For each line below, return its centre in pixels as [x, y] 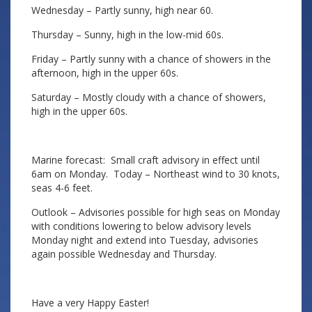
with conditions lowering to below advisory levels [141, 226]
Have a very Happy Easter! [90, 303]
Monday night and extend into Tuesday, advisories [145, 240]
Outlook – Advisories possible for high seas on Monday [156, 212]
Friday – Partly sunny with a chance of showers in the [151, 59]
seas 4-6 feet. [62, 188]
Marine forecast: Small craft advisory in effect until [146, 160]
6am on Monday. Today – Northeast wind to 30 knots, [156, 174]
